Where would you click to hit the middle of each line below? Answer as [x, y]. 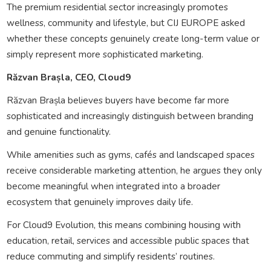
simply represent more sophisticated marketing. [105, 54]
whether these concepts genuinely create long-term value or [133, 38]
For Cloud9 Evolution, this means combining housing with [123, 224]
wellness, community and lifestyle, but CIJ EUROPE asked [126, 22]
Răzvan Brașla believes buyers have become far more [118, 100]
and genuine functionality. [58, 131]
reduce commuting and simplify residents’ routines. [110, 256]
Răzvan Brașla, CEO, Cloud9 [68, 77]
